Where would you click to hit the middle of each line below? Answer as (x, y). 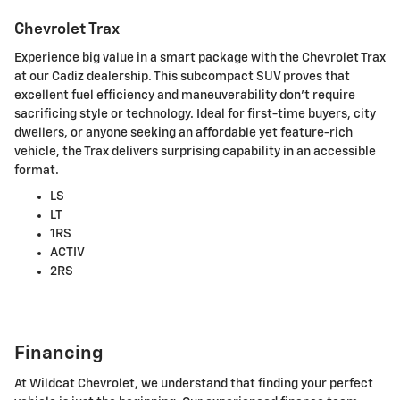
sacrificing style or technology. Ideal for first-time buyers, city (195, 114)
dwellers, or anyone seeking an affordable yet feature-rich (183, 133)
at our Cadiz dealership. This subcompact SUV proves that (182, 76)
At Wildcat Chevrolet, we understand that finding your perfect (194, 384)
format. (37, 170)
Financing (59, 354)
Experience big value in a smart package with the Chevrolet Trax (200, 58)
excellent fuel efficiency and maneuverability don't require (185, 95)
